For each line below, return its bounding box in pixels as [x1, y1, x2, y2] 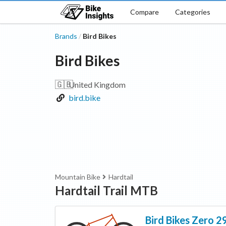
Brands [54, 32, 77, 40]
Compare [130, 7, 159, 16]
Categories [175, 7, 210, 16]
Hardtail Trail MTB [54, 183, 158, 198]
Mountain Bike [54, 173, 100, 181]
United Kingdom [68, 80, 126, 89]
